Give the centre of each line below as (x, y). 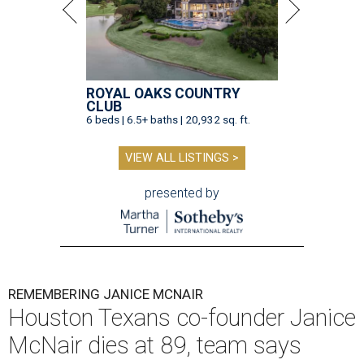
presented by (182, 193)
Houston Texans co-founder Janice (182, 318)
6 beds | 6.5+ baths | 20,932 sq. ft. (168, 120)
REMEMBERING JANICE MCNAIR (106, 295)
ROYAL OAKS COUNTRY (163, 94)
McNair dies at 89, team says (155, 346)
